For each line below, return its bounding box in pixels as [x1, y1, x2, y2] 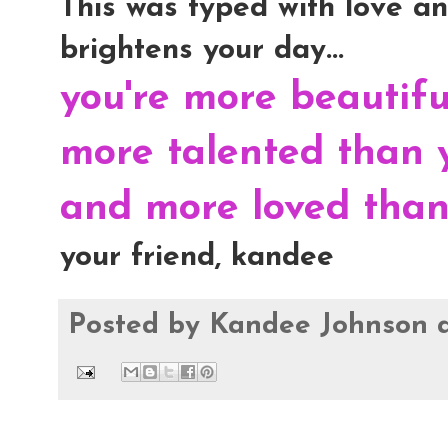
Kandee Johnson [209, 311, 428, 340]
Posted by [68, 311, 209, 340]
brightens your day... [60, 34, 344, 66]
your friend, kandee [60, 241, 334, 273]
